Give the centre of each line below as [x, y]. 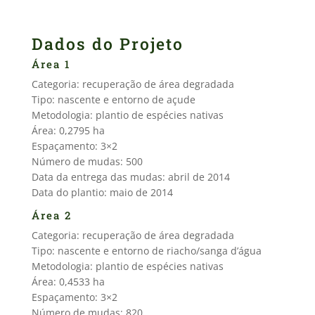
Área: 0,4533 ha [68, 282]
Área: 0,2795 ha [68, 130]
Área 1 [51, 64]
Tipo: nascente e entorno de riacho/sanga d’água [146, 251]
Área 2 [51, 215]
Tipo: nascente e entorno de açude [113, 99]
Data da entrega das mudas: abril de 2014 [130, 177]
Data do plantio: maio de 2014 [102, 192]
